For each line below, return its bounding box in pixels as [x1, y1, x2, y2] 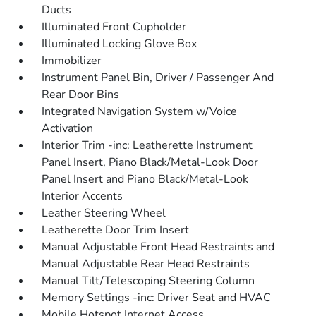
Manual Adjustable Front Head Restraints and [42, 239, 275, 255]
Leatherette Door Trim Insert [42, 222, 190, 238]
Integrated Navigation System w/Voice [42, 104, 238, 119]
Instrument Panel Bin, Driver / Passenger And [42, 70, 274, 85]
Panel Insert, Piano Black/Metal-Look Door [42, 154, 259, 170]
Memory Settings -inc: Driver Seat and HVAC [42, 290, 272, 305]
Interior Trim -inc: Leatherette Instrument [42, 138, 253, 153]
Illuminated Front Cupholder [42, 19, 187, 35]
